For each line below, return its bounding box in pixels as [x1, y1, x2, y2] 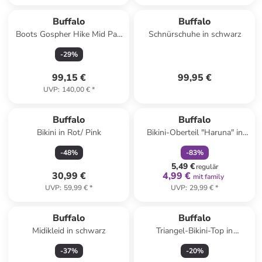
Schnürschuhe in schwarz [148, 29, 241, 40]
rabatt [201, 99, 219, 108]
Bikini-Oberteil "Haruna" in [146, 127, 243, 138]
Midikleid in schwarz [32, 225, 106, 236]
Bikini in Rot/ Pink [36, 127, 101, 138]
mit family [193, 172, 225, 181]
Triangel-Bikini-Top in [156, 225, 233, 236]
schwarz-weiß [169, 237, 220, 248]
